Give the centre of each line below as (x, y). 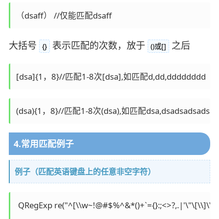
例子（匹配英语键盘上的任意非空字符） (85, 172)
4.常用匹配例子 (44, 144)
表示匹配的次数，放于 (99, 45)
